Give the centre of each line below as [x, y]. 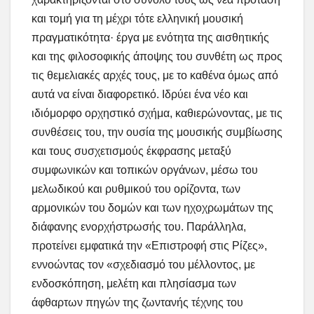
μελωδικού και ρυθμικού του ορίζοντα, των [136, 189]
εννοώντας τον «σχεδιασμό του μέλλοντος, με [143, 265]
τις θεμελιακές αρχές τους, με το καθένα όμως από [155, 76]
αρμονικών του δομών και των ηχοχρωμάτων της [152, 208]
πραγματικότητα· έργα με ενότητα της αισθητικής [150, 38]
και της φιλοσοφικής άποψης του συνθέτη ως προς [157, 57]
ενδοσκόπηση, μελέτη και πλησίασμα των [134, 284]
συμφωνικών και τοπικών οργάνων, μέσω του [145, 170]
